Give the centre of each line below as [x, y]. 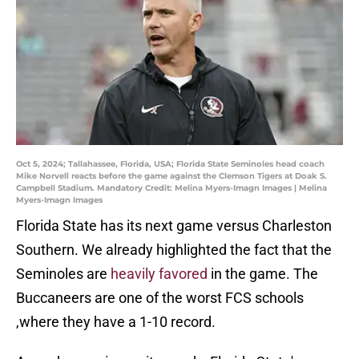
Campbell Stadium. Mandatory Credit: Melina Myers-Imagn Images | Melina [171, 188]
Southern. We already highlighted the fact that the [174, 250]
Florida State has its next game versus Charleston [174, 226]
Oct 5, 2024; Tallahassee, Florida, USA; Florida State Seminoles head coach [170, 164]
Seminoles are [63, 274]
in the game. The [263, 274]
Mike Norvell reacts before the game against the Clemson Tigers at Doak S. [171, 176]
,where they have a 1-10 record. [116, 322]
